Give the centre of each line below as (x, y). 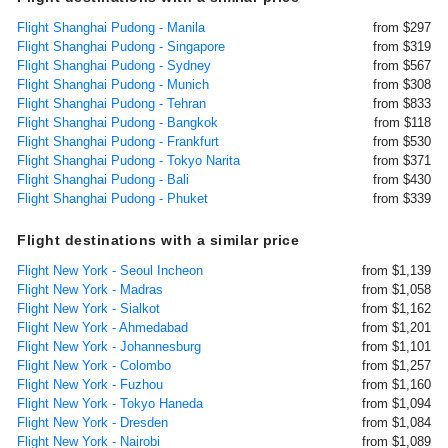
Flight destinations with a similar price (158, 240)
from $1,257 (396, 365)
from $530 (402, 141)
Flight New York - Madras (90, 289)
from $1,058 (396, 289)
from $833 (402, 103)
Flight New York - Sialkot (88, 308)
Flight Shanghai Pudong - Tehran (111, 103)
